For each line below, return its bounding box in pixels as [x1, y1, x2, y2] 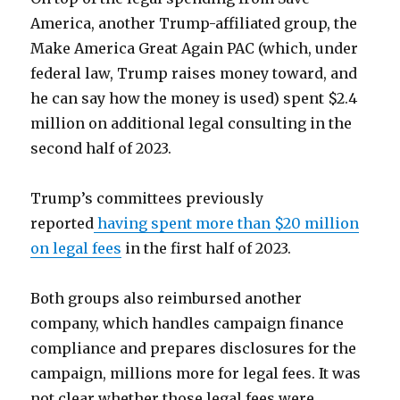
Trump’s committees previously [30, 189, 264, 207]
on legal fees [30, 239, 122, 257]
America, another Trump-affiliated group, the [30, 14, 358, 32]
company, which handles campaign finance [30, 314, 345, 332]
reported [30, 214, 95, 232]
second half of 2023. [30, 139, 172, 157]
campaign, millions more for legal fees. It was [30, 364, 362, 382]
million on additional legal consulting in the [30, 114, 353, 132]
